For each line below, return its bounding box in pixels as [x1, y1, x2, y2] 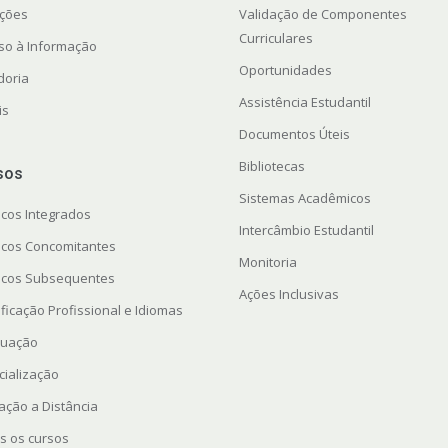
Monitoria [238, 253, 297, 272]
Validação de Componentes [238, 5, 407, 24]
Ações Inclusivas [238, 285, 339, 304]
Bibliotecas [238, 157, 305, 176]
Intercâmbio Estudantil [238, 221, 374, 240]
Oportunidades [238, 61, 332, 80]
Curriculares [238, 29, 313, 48]
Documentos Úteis [238, 125, 350, 144]
